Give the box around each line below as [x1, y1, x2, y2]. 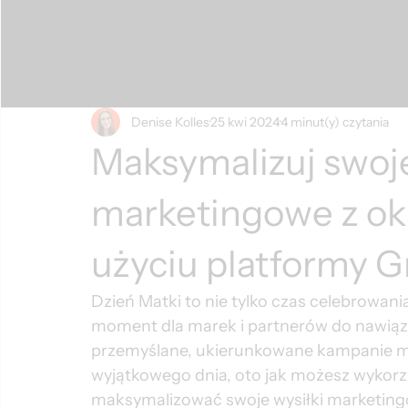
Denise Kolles [131, 113, 209, 130]
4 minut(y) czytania [280, 113, 389, 130]
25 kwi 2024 [210, 113, 280, 130]
